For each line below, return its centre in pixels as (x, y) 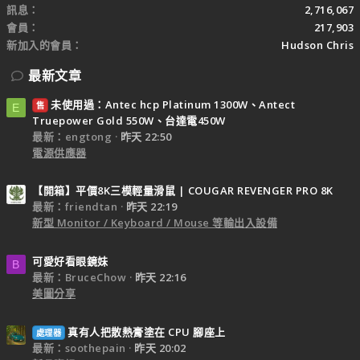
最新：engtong (72, 136)
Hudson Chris (317, 45)
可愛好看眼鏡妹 (70, 262)
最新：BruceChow (79, 278)
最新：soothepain (79, 348)
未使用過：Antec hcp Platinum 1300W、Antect (173, 104)
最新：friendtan (75, 207)
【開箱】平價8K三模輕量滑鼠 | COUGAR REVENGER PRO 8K (183, 191)
